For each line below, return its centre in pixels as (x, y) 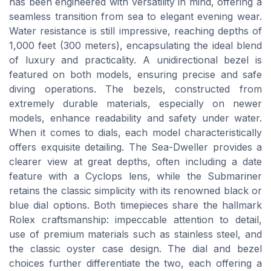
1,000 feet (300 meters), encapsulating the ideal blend (135, 46)
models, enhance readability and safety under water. (135, 118)
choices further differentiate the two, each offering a (135, 263)
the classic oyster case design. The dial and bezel (135, 249)
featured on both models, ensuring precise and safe (135, 75)
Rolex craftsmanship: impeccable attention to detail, (135, 220)
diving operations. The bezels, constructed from (135, 89)
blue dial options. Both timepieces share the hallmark (135, 205)
